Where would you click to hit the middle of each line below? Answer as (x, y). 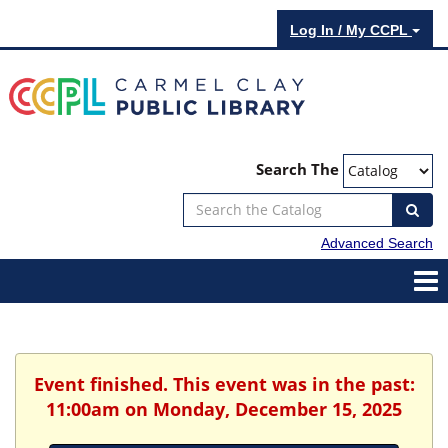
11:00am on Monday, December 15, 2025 (224, 408)
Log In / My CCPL (351, 30)
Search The (297, 170)
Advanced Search (377, 242)
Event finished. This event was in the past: (224, 383)
